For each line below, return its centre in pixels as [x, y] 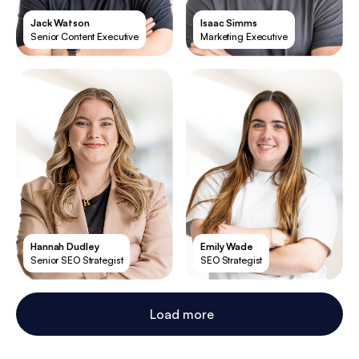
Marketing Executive [244, 37]
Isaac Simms [229, 23]
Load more [182, 315]
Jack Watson [60, 23]
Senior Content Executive [85, 37]
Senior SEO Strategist [77, 260]
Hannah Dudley [65, 247]
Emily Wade [227, 247]
